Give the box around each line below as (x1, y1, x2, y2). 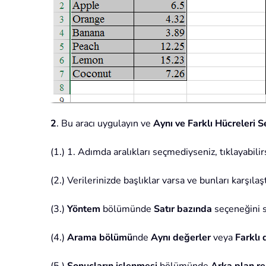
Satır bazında (154, 202, 212, 216)
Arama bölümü (67, 231, 132, 245)
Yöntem (67, 202, 100, 216)
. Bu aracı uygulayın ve (56, 117, 153, 131)
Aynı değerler (151, 231, 211, 245)
